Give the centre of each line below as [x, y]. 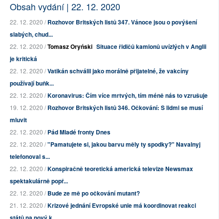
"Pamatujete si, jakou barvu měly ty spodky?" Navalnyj [124, 144]
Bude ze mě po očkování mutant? [94, 193]
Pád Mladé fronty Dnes [79, 132]
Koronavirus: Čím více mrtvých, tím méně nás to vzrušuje [128, 96]
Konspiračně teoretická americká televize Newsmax [120, 169]
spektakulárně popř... [39, 181]
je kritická [23, 59]
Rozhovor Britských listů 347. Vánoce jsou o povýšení [122, 22]
